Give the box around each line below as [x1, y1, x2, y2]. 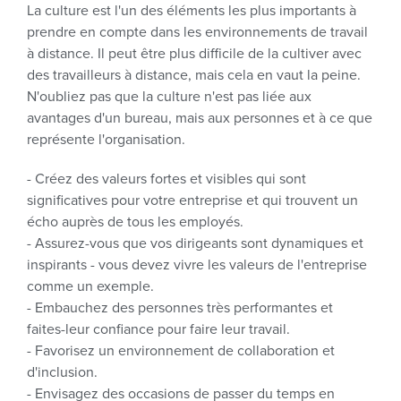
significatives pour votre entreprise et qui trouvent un [27, 192, 358, 209]
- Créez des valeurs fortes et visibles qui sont [27, 170, 306, 188]
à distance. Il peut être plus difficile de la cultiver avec [27, 45, 362, 63]
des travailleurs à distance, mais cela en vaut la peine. [27, 66, 361, 84]
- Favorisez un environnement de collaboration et [27, 342, 335, 360]
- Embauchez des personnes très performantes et [27, 299, 333, 317]
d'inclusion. [27, 363, 98, 381]
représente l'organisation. [27, 131, 185, 149]
